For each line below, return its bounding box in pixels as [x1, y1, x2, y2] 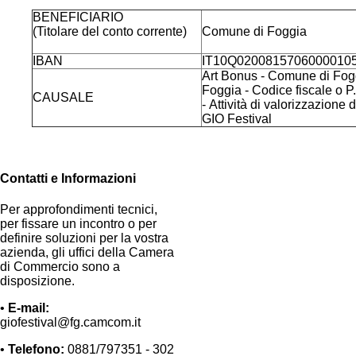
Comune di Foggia [202, 25, 310, 39]
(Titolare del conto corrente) [33, 25, 187, 39]
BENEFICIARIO [33, 10, 123, 25]
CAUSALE [33, 91, 94, 105]
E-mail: [8, 300, 49, 315]
